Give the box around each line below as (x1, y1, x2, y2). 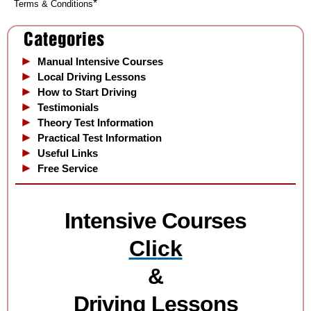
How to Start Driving (37, 85, 137, 98)
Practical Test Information (37, 131, 162, 144)
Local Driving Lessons (37, 70, 146, 83)
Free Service (37, 162, 98, 174)
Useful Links (37, 146, 98, 159)
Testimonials (37, 101, 99, 113)
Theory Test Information (37, 116, 153, 128)
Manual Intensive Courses (37, 55, 163, 67)
